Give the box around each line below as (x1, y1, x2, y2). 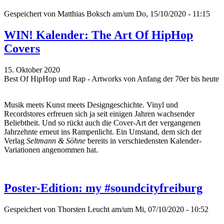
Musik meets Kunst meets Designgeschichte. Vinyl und (4, 100, 178, 109)
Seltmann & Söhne (26, 136, 85, 145)
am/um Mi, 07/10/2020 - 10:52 (109, 205, 208, 213)
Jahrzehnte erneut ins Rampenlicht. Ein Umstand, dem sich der (4, 127, 201, 136)
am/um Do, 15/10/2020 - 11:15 (110, 9, 210, 18)
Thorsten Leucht (57, 205, 109, 213)
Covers (4, 42, 40, 55)
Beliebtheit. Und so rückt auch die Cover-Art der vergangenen (4, 118, 200, 127)
